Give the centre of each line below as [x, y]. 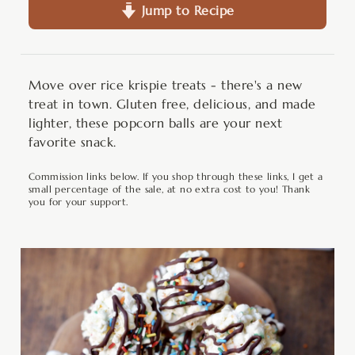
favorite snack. [73, 142]
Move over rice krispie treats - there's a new [166, 85]
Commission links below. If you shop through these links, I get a [176, 176]
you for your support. [78, 202]
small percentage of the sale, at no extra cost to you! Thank [169, 189]
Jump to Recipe [186, 10]
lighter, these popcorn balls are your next [155, 123]
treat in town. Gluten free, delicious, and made [172, 104]
